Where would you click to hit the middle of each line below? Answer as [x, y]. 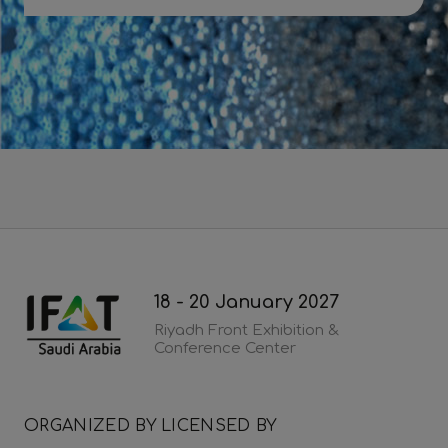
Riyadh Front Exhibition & [246, 331]
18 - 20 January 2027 [246, 302]
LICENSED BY [219, 426]
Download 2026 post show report [173, 38]
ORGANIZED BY [90, 426]
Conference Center [225, 349]
